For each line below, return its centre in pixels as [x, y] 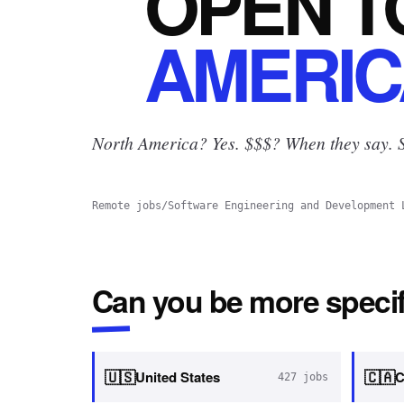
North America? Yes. [166, 142]
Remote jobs [127, 206]
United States [178, 377]
